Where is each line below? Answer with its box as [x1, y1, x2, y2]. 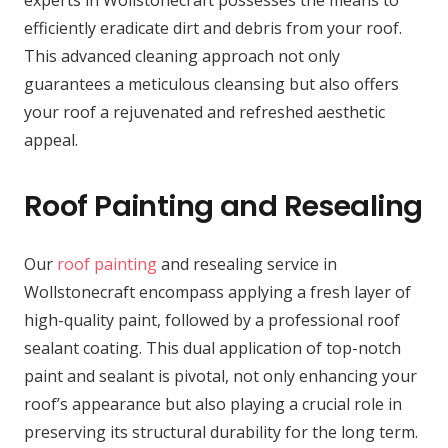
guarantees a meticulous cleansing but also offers [24, 73, 399, 96]
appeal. [24, 129, 78, 152]
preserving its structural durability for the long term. [24, 421, 418, 444]
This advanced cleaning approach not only [24, 45, 340, 68]
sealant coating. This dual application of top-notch [24, 337, 401, 360]
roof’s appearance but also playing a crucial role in [24, 393, 402, 416]
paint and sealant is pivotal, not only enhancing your [24, 365, 417, 388]
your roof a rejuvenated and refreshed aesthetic [24, 101, 385, 124]
